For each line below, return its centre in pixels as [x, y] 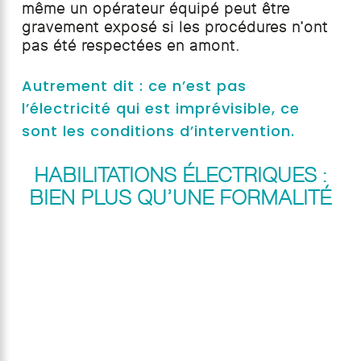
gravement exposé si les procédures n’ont [174, 28]
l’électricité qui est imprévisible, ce [160, 109]
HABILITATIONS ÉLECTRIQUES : [180, 175]
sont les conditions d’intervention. [158, 131]
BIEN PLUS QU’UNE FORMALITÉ [180, 197]
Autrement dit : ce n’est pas [134, 86]
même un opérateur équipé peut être [156, 9]
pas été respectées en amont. [131, 46]
